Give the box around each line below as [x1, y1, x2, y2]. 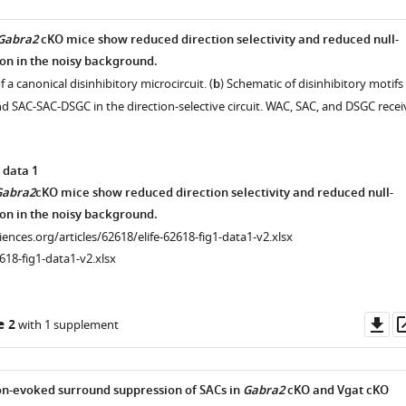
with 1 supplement [14, 316, 119, 333]
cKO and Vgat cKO [284, 382, 389, 401]
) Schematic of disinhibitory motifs [219, 75, 403, 92]
